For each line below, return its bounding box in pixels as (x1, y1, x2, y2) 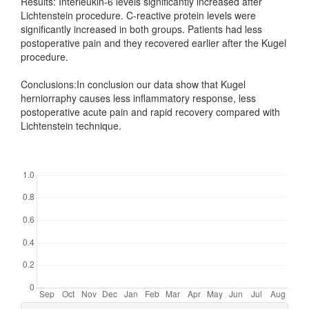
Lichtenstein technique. (21, 119, 121, 132)
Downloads (30, 148, 110, 170)
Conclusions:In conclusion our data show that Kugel (21, 77, 246, 91)
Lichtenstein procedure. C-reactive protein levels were (21, 8, 256, 22)
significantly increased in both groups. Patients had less (21, 22, 262, 36)
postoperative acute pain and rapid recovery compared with (21, 105, 280, 119)
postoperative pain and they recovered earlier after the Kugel (21, 36, 286, 50)
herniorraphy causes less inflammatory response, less (21, 91, 256, 105)
